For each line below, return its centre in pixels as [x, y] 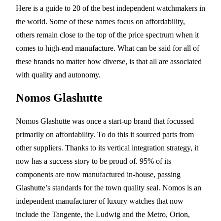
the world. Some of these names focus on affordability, [100, 21]
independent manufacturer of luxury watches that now [100, 201]
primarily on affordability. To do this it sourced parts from [105, 134]
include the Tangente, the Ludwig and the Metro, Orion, [103, 214]
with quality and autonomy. [58, 74]
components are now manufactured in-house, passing [98, 174]
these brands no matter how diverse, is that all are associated [109, 61]
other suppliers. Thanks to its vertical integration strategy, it [107, 147]
